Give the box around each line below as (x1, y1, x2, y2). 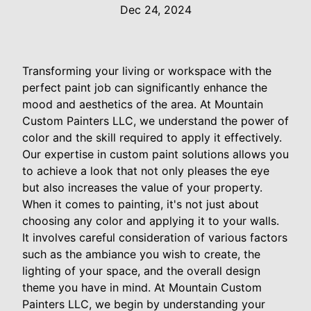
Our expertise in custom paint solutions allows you (22, 147, 289, 162)
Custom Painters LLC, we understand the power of (22, 114, 289, 128)
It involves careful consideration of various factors (22, 230, 287, 245)
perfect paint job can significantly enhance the (22, 81, 267, 95)
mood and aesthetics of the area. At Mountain (22, 97, 263, 112)
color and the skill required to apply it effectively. (22, 131, 282, 145)
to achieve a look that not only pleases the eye (22, 164, 269, 178)
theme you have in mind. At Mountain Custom (22, 280, 262, 295)
